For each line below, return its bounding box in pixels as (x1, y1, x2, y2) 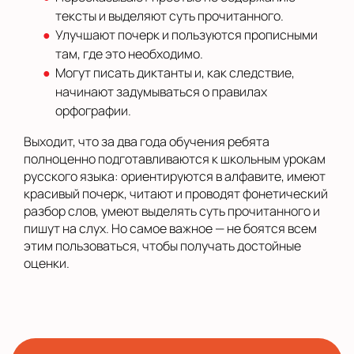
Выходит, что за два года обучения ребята (24, 133, 269, 151)
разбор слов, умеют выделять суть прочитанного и (24, 202, 320, 220)
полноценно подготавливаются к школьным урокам (24, 150, 326, 168)
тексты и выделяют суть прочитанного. (55, 7, 284, 25)
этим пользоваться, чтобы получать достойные (24, 237, 301, 255)
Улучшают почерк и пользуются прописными (55, 26, 318, 44)
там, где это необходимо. (55, 45, 203, 63)
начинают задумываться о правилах (55, 83, 267, 101)
